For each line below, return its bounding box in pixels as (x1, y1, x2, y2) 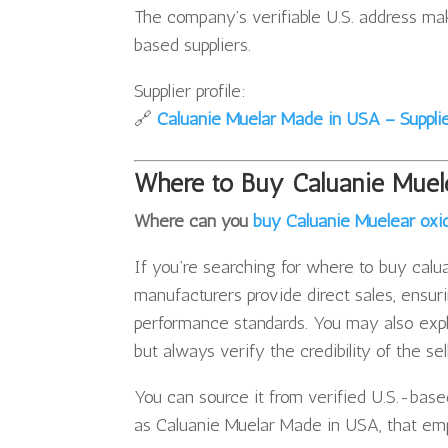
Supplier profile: (134, 80, 247, 103)
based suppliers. (134, 34, 252, 57)
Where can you (134, 210, 254, 233)
